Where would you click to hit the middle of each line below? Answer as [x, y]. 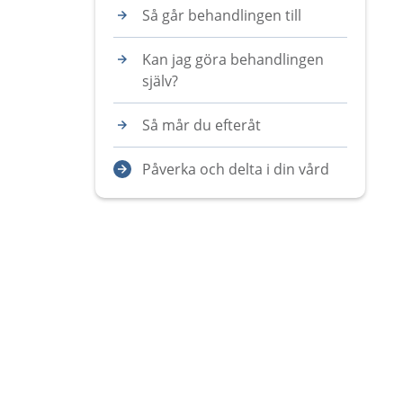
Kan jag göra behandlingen [233, 59]
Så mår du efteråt [203, 125]
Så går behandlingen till [222, 15]
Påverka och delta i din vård [236, 169]
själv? [160, 81]
